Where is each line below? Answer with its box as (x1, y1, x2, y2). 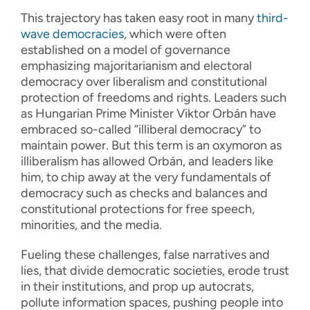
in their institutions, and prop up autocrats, (21, 279, 254, 295)
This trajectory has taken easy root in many (21, 10, 257, 26)
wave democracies (21, 26, 124, 42)
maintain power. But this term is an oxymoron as (21, 138, 282, 154)
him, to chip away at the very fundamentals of (21, 170, 271, 185)
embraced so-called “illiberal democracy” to (21, 122, 261, 138)
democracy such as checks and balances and (21, 185, 268, 201)
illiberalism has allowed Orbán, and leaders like (21, 154, 273, 170)
